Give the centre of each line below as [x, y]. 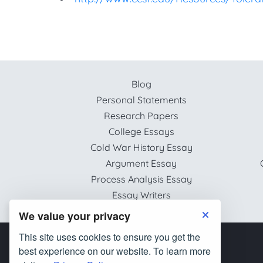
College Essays [141, 131]
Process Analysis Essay [141, 179]
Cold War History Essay [141, 147]
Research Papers [141, 116]
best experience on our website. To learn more [115, 251]
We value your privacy [75, 216]
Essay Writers [141, 195]
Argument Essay [141, 163]
